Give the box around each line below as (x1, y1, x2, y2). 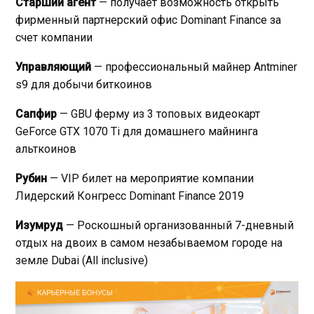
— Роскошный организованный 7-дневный (63, 218, 294, 232)
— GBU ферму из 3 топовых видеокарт (57, 107, 260, 121)
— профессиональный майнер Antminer (91, 60, 297, 74)
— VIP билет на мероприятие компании (47, 171, 254, 185)
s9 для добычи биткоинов (15, 77, 152, 91)
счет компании (15, 30, 93, 44)
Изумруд (15, 218, 63, 232)
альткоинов (15, 142, 76, 156)
